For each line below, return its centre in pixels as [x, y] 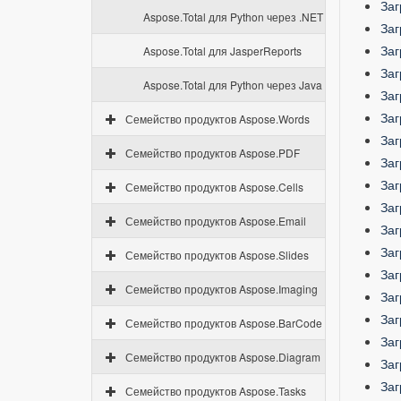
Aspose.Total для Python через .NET [233, 17]
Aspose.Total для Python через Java [233, 85]
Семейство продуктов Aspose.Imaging [222, 289]
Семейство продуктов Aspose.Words [218, 119]
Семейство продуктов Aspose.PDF [213, 153]
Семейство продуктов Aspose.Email [216, 221]
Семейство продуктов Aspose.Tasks [216, 391]
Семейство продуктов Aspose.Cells [214, 187]
